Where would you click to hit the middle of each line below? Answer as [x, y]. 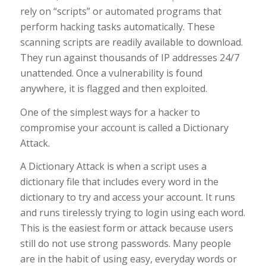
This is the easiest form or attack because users [126, 228]
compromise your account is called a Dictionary [124, 127]
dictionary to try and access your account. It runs [127, 197]
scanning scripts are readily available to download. [132, 42]
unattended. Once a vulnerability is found [111, 73]
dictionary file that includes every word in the [119, 182]
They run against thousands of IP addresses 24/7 [129, 57]
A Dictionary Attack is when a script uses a [113, 167]
